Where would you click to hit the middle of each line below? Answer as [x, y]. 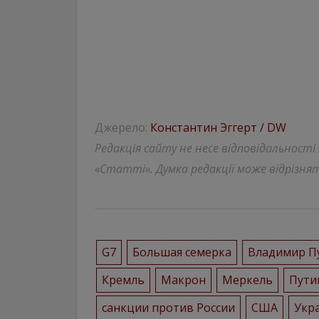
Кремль [123, 280]
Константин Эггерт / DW [218, 127]
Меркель [247, 280]
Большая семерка [182, 252]
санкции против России [168, 308]
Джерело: [122, 127]
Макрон [183, 280]
